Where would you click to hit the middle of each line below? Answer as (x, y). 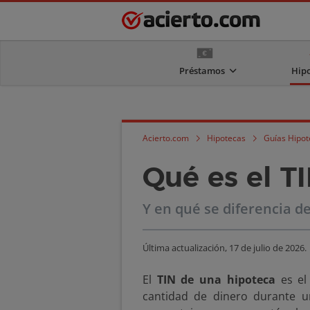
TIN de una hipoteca (216, 280)
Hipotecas (226, 138)
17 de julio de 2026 (267, 248)
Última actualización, (186, 248)
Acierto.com (166, 138)
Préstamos (202, 71)
